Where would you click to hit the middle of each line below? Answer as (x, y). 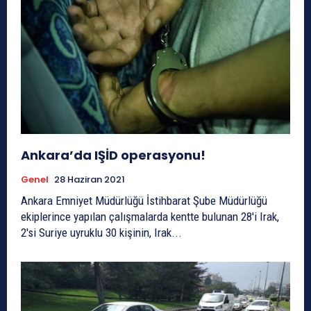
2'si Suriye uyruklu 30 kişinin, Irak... (101, 233)
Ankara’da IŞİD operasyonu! (113, 155)
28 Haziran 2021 (90, 180)
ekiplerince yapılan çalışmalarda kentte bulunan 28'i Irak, (150, 217)
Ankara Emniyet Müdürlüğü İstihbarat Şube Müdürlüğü (144, 201)
